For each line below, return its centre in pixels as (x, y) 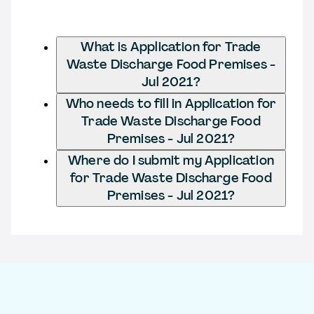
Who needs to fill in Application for (171, 103)
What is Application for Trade (171, 47)
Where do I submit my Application (171, 160)
